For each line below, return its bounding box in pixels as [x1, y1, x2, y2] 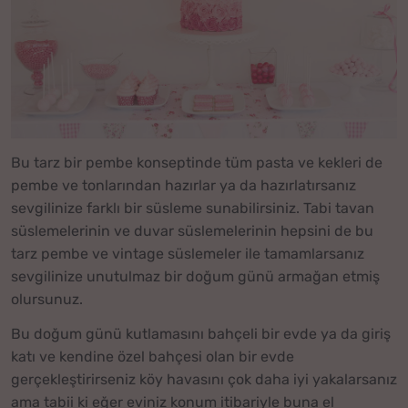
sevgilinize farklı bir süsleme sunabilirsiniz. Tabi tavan [11, 199, 374, 217]
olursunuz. [11, 290, 83, 308]
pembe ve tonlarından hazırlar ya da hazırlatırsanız [11, 176, 356, 194]
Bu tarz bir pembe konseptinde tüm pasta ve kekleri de [11, 153, 382, 171]
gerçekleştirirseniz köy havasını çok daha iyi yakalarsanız [11, 371, 397, 389]
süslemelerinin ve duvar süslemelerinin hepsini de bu [11, 221, 373, 240]
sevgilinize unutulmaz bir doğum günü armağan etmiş [11, 267, 380, 285]
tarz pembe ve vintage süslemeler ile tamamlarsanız [11, 244, 364, 262]
